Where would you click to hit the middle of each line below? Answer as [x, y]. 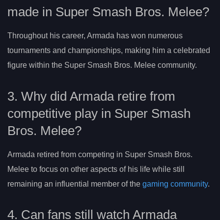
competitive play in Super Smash [99, 113]
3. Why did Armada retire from [91, 96]
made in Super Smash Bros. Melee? [108, 12]
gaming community [175, 184]
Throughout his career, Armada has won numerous [95, 36]
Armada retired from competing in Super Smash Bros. [100, 154]
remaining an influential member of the [75, 184]
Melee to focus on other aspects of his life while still [96, 169]
